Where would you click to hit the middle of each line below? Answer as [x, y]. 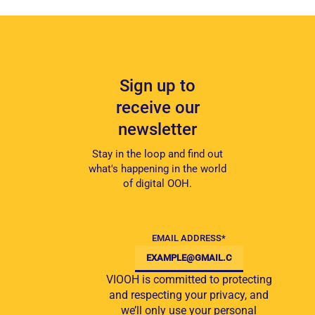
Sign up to [157, 86]
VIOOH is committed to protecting [189, 280]
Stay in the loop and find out [157, 154]
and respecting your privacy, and [189, 295]
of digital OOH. [157, 184]
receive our [157, 108]
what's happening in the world [157, 169]
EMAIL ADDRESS [187, 238]
